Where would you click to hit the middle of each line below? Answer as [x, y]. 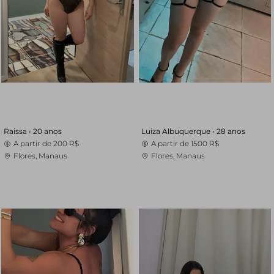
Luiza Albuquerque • [179, 131]
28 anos [231, 131]
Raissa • [18, 131]
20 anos [47, 131]
